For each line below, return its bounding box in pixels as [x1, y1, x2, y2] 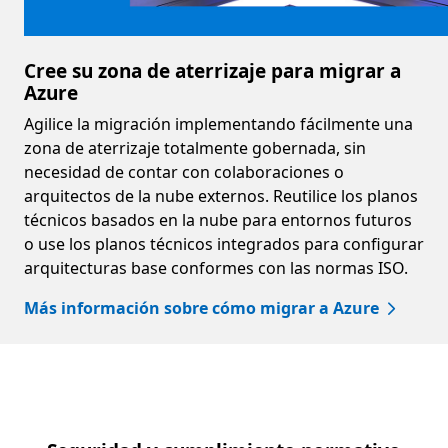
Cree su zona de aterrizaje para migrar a [24, 57, 401, 84]
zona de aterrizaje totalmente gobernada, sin [24, 136, 366, 159]
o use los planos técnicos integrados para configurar [24, 232, 424, 255]
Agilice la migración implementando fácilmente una [24, 112, 413, 135]
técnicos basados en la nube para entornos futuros [24, 208, 412, 231]
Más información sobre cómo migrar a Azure [24, 296, 379, 319]
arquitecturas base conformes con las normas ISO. [24, 256, 408, 279]
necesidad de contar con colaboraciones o [24, 160, 344, 183]
